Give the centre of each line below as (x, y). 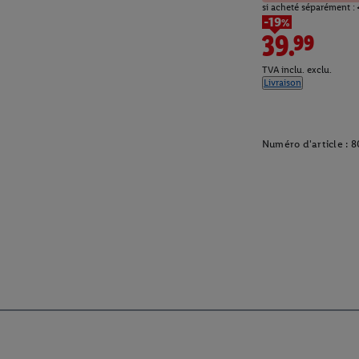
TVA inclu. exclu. (296, 70)
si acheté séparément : (309, 8)
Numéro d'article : (305, 144)
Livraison (282, 83)
